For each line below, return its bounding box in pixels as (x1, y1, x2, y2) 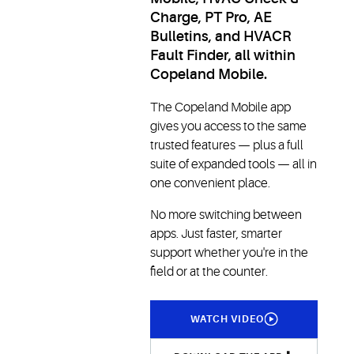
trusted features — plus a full (150, 137, 304, 153)
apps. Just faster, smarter (150, 226, 283, 241)
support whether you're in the (150, 245, 309, 260)
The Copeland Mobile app (150, 100, 292, 115)
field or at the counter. (150, 264, 269, 279)
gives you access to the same (150, 119, 307, 134)
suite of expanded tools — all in (150, 156, 318, 171)
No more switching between (150, 207, 303, 222)
